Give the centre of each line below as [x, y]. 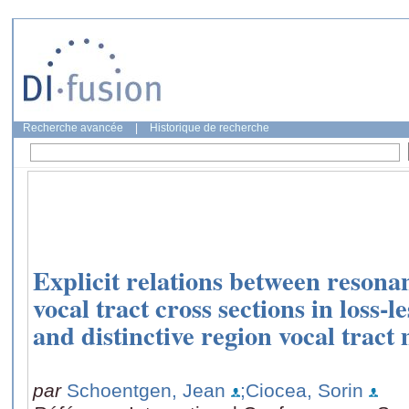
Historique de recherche [210, 128]
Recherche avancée [73, 128]
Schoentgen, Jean [146, 390]
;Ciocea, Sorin [302, 390]
